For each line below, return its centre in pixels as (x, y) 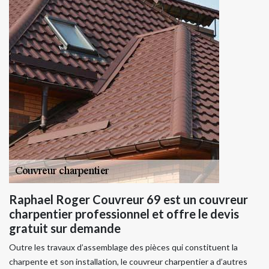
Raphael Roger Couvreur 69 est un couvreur (128, 199)
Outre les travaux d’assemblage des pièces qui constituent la (123, 247)
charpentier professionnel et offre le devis (124, 213)
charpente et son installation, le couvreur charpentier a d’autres (128, 261)
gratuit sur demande (65, 228)
